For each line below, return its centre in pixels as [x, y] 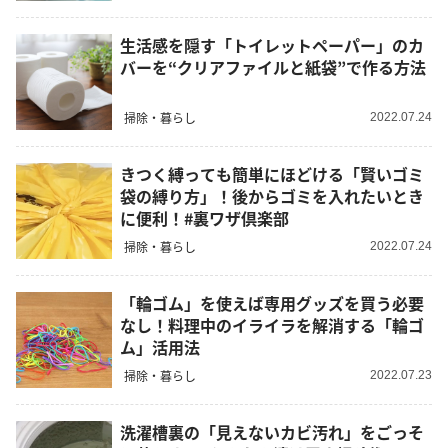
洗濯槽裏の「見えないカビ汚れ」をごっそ [272, 431]
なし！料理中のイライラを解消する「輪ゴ [272, 324]
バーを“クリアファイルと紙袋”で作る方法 [273, 66]
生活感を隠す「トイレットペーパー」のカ [272, 44]
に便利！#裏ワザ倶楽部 [204, 217]
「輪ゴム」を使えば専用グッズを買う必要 [272, 302]
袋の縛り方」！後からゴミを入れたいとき [272, 195]
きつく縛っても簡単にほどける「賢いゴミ [272, 173]
